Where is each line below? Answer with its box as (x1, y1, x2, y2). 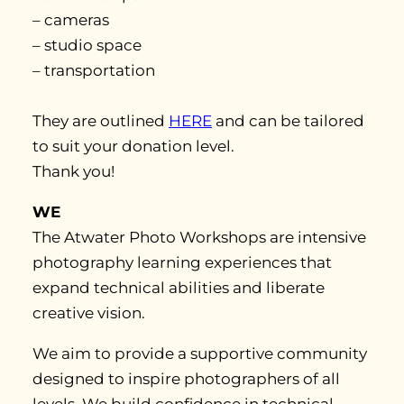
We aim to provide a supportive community (32, 344, 367, 363)
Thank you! (32, 162, 115, 181)
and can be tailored (212, 112, 364, 131)
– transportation (32, 61, 155, 80)
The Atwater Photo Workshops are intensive (32, 228, 366, 247)
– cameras (32, 11, 109, 30)
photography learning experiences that (32, 253, 332, 272)
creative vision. (32, 304, 145, 323)
